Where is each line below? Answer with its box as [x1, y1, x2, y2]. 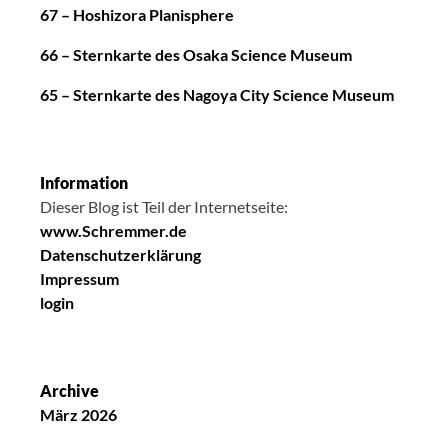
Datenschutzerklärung [40, 245, 201, 265]
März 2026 [40, 405, 117, 425]
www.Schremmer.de [40, 221, 187, 241]
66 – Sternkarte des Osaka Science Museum [40, 45, 352, 65]
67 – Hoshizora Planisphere [40, 5, 234, 25]
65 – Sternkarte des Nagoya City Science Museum [40, 85, 394, 105]
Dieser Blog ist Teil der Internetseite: [40, 197, 288, 217]
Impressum [40, 269, 119, 289]
